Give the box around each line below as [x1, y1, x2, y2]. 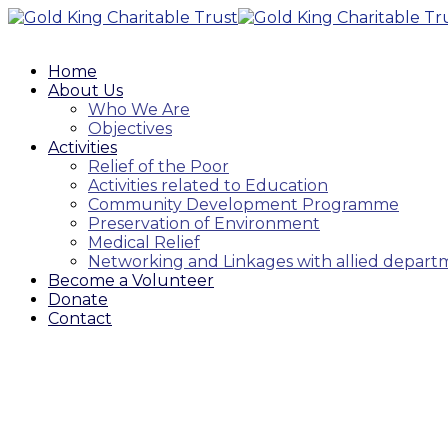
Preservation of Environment [88, 214, 320, 233]
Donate [48, 290, 108, 309]
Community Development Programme [88, 195, 399, 214]
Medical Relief [88, 233, 200, 252]
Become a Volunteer [48, 271, 214, 290]
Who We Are [88, 100, 190, 119]
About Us [48, 81, 123, 100]
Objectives [88, 119, 172, 138]
